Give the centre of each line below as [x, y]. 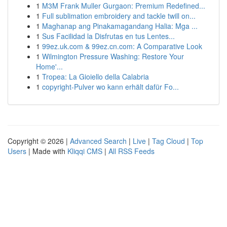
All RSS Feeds [131, 151]
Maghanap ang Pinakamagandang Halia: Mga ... [120, 26]
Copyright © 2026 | [39, 141]
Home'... [49, 66]
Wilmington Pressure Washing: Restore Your [113, 56]
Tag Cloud [168, 141]
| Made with [47, 151]
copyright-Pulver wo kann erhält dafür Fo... [110, 87]
